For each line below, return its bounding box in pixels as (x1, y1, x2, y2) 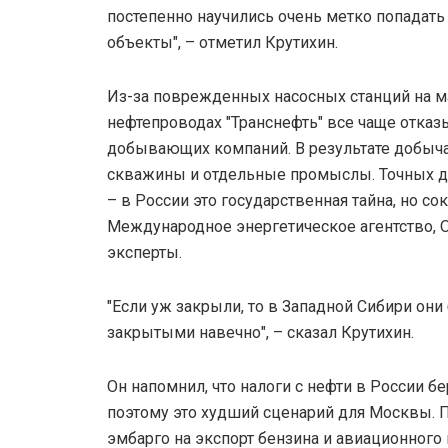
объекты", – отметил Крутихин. (107, 32, 338, 52)
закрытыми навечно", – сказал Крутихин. (107, 322, 414, 342)
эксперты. (107, 242, 182, 262)
